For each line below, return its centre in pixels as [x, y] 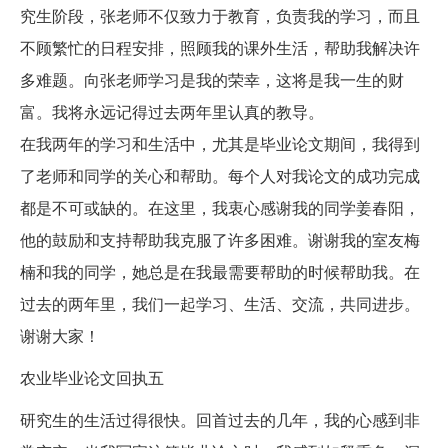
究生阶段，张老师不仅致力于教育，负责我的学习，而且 [220, 16]
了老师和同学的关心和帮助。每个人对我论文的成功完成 [220, 176]
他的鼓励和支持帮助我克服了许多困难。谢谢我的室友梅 [220, 240]
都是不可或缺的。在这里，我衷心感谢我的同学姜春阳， [220, 208]
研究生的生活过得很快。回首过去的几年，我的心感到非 [220, 420]
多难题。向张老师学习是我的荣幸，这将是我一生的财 [212, 80]
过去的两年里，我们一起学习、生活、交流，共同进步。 [220, 304]
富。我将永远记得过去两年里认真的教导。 [172, 112]
